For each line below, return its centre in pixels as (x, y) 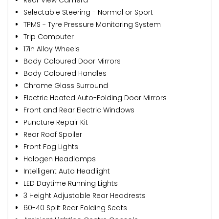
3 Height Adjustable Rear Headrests (85, 195)
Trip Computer (49, 36)
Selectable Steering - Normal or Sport (88, 12)
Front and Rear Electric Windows (79, 110)
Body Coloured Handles (65, 73)
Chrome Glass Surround (66, 85)
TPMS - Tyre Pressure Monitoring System (92, 24)
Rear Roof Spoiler (53, 134)
